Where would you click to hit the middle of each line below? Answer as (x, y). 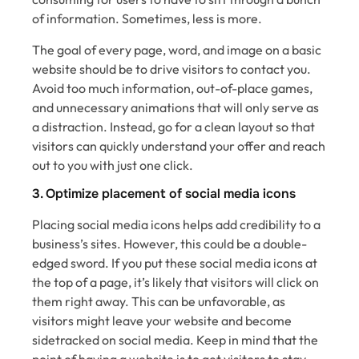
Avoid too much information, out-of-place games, (172, 88)
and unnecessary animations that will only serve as (175, 107)
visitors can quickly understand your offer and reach (179, 145)
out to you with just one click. (113, 165)
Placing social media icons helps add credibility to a (176, 224)
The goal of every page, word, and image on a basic (177, 49)
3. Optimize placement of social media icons (164, 193)
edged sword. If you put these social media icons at (175, 262)
